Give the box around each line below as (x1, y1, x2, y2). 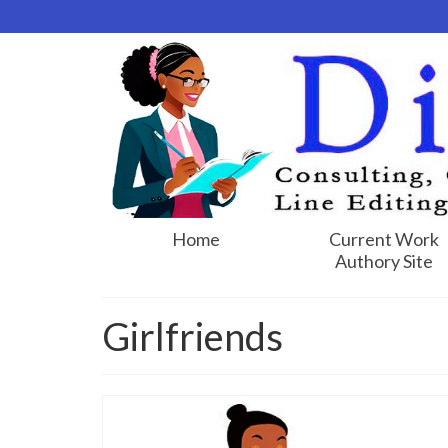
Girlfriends (102, 312, 283, 359)
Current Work (329, 227, 440, 250)
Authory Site (335, 249, 434, 272)
